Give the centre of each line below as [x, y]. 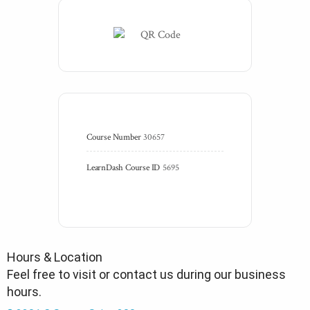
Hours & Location [55, 257]
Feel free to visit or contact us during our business [146, 274]
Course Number [114, 137]
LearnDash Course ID [124, 167]
